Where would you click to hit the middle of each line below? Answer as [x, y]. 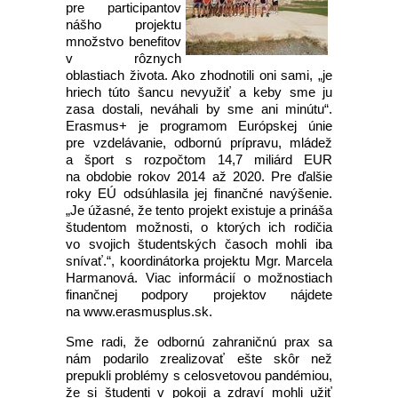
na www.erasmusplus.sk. [139, 311]
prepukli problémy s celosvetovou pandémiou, [199, 375]
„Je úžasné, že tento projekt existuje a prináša [199, 210]
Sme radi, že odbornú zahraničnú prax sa [199, 342]
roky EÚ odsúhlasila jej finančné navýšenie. [199, 193]
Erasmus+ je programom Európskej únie [199, 126]
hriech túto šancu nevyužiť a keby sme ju [199, 92]
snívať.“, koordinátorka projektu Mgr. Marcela [199, 261]
